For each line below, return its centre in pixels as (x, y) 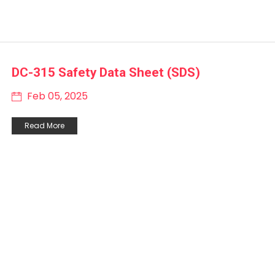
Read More (45, 125)
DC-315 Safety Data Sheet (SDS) (106, 72)
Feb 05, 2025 (56, 96)
